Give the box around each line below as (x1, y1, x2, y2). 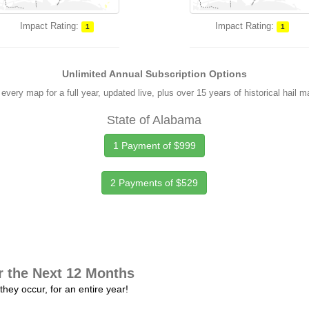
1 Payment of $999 (112, 140, 196, 151)
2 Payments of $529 (110, 177, 199, 188)
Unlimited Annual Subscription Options (61, 68, 247, 79)
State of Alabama (107, 113, 202, 127)
